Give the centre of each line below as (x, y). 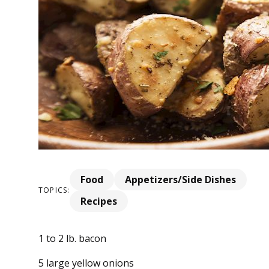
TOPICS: (54, 190)
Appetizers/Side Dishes (181, 179)
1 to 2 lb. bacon (72, 238)
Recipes (99, 201)
